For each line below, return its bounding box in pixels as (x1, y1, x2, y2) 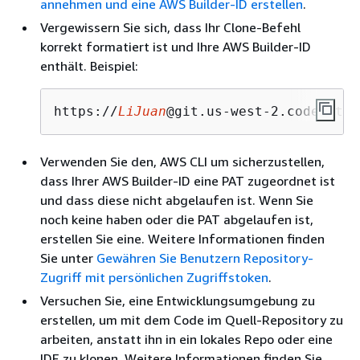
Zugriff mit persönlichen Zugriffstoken (40, 269, 268, 285)
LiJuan (118, 104, 166, 119)
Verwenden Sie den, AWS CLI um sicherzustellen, (40, 153, 325, 170)
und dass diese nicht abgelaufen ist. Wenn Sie (40, 192, 313, 208)
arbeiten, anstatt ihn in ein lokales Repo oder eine (40, 331, 333, 347)
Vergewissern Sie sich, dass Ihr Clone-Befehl (40, 19, 301, 35)
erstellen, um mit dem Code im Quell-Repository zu (40, 312, 343, 328)
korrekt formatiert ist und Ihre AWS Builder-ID (40, 39, 311, 55)
